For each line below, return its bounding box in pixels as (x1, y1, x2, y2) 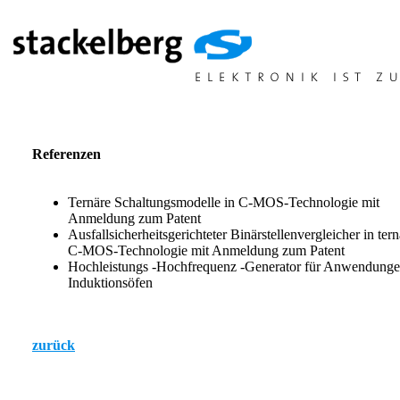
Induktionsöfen (68, 275, 153, 290)
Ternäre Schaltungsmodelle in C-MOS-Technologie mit (68, 195, 379, 210)
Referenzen (32, 146, 101, 162)
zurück (32, 337, 75, 353)
